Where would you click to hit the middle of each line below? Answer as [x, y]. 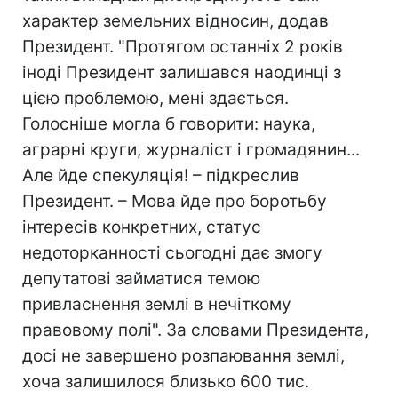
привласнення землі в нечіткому [157, 304]
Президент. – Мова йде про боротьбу [175, 201]
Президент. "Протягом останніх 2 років [183, 47]
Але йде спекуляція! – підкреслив [161, 175]
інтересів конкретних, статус [142, 227]
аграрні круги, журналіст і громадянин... [191, 150]
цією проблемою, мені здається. [155, 98]
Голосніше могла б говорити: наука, [169, 124]
